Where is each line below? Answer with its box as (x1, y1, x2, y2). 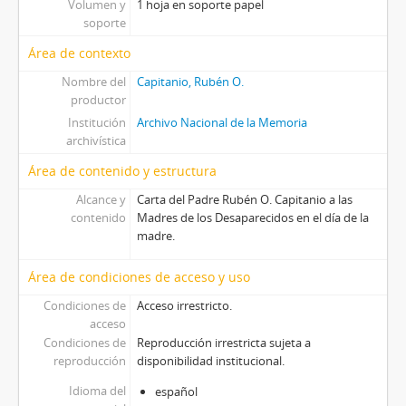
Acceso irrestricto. (136, 297, 232, 314)
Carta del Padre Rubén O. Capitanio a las (136, 191, 353, 208)
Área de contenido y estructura (28, 162, 217, 180)
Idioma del (68, 382, 126, 400)
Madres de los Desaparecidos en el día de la (136, 209, 369, 227)
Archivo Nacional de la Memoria (136, 114, 307, 131)
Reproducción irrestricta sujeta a (136, 334, 311, 352)
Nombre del (61, 73, 126, 91)
